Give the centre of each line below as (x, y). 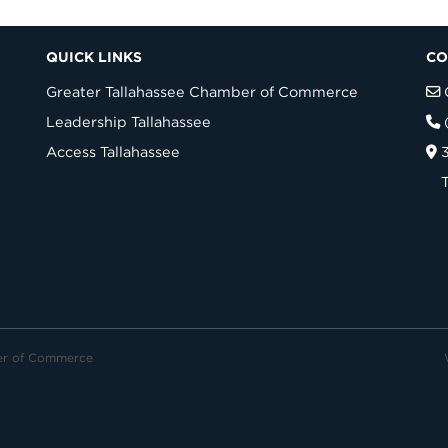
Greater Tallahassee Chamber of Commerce (202, 91)
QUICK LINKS (94, 57)
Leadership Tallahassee (128, 121)
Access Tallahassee (113, 151)
